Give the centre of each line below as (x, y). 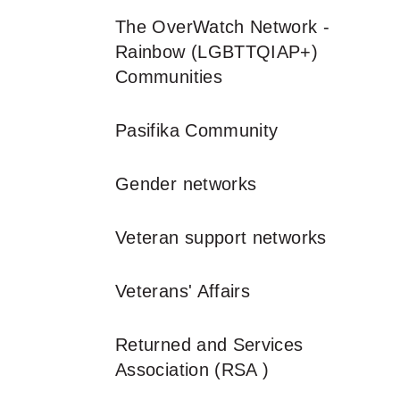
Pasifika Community (197, 130)
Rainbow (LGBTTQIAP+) (217, 52)
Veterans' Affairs (183, 291)
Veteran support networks (221, 237)
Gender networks (186, 184)
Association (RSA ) (192, 370)
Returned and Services (209, 345)
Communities (169, 77)
